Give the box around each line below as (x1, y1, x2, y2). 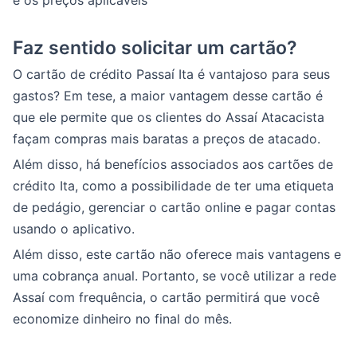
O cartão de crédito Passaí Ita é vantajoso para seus (13, 65, 330, 82)
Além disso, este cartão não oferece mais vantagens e (13, 245, 341, 262)
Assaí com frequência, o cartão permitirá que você (13, 288, 320, 305)
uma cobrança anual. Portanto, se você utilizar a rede (13, 267, 336, 284)
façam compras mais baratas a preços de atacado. (13, 130, 320, 147)
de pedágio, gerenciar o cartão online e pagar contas (13, 198, 335, 215)
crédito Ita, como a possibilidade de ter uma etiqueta (13, 177, 334, 194)
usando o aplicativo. (13, 220, 135, 237)
